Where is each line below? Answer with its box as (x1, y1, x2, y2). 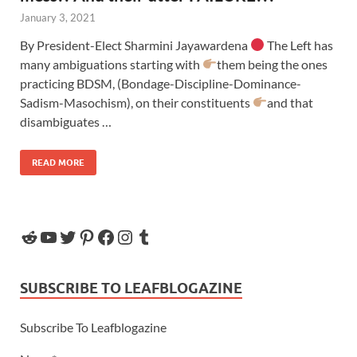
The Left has (265, 37, 334, 53)
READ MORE (32, 156, 84, 168)
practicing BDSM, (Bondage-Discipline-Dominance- (20, 75, 301, 91)
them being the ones (217, 56, 328, 72)
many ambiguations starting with (20, 56, 202, 72)
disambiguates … (20, 113, 112, 129)
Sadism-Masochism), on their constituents (20, 94, 253, 110)
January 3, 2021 (20, 10, 96, 24)
